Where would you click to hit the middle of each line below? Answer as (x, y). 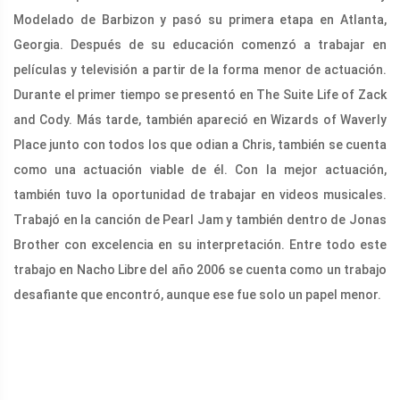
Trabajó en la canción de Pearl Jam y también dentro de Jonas (200, 219)
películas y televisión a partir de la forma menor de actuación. (200, 69)
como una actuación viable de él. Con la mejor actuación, (200, 169)
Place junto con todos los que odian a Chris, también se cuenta (200, 144)
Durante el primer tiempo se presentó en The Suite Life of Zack (200, 94)
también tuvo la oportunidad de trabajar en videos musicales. (200, 194)
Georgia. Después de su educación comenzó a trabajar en (200, 44)
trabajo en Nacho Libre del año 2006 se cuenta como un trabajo (200, 269)
